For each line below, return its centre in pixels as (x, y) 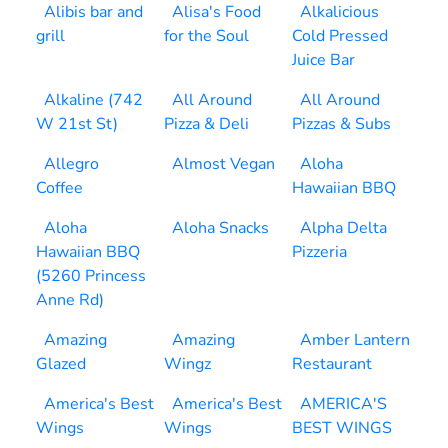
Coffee (59, 188)
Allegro (71, 164)
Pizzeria (319, 252)
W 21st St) (77, 124)
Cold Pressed (340, 36)
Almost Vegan (223, 164)
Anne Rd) (70, 300)
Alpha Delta (343, 228)
